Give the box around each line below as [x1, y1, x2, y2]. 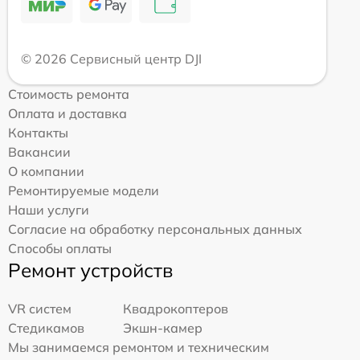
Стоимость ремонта [8, 86, 129, 103]
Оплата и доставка [8, 105, 127, 122]
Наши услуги [8, 202, 89, 219]
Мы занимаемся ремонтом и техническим [8, 339, 269, 356]
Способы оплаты [8, 240, 112, 257]
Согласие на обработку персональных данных [8, 221, 302, 238]
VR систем [8, 301, 72, 317]
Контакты [8, 125, 68, 141]
